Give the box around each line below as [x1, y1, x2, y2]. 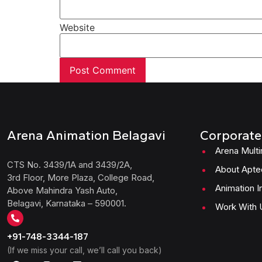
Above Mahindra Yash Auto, [7, 185, 118, 196]
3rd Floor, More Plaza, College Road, [7, 172, 154, 183]
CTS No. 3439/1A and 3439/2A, [7, 159, 132, 170]
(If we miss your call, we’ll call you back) [7, 245, 162, 255]
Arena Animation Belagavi [7, 127, 166, 143]
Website [60, 21, 95, 33]
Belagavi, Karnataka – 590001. [7, 198, 126, 209]
